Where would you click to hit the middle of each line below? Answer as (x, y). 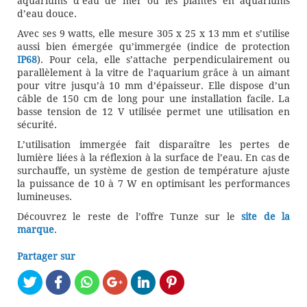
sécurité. (37, 125)
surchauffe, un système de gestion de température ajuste (153, 171)
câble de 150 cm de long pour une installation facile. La (153, 99)
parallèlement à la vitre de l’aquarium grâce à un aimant (153, 73)
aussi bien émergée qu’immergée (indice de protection (153, 47)
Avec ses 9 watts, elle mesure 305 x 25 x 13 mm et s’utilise (153, 34)
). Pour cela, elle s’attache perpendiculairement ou (163, 60)
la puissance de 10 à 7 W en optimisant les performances (153, 184)
